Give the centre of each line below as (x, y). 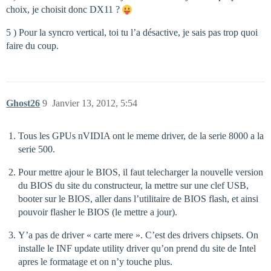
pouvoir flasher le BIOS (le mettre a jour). (98, 212)
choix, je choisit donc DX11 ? (64, 10)
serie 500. (37, 149)
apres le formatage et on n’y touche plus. (95, 262)
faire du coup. (32, 46)
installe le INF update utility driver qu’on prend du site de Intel (137, 249)
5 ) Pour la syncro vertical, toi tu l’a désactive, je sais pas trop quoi (132, 33)
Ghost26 (23, 103)
